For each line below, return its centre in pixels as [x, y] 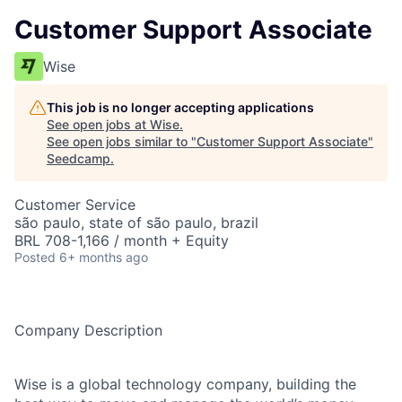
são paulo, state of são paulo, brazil [136, 223]
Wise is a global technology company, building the [185, 384]
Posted [35, 257]
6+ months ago [104, 257]
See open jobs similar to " [122, 141]
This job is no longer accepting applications [180, 107]
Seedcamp [79, 158]
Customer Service [75, 205]
